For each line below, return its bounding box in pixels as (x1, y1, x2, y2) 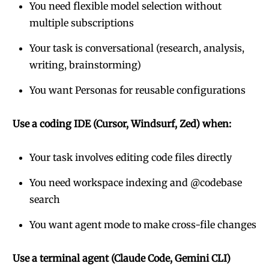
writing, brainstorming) (29, 59, 141, 71)
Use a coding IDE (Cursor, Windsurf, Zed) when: (13, 118, 231, 130)
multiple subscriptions (29, 17, 134, 29)
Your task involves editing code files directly (29, 151, 232, 163)
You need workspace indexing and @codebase (29, 177, 242, 189)
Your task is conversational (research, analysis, (29, 42, 244, 54)
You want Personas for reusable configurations (29, 84, 246, 96)
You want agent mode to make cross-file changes (29, 219, 256, 231)
